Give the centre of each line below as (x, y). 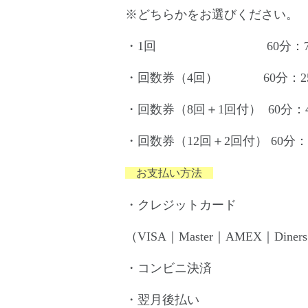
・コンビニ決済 (168, 268)
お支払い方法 (169, 173)
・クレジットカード (181, 205)
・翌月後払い (162, 299)
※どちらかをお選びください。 (212, 14)
